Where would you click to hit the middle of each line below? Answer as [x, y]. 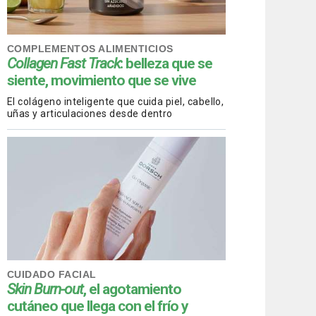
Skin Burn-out [45, 289]
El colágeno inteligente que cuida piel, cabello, [116, 101]
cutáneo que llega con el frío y [98, 306]
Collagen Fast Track [63, 63]
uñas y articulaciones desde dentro [90, 113]
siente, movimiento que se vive [102, 80]
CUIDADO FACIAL [52, 274]
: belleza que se [166, 63]
